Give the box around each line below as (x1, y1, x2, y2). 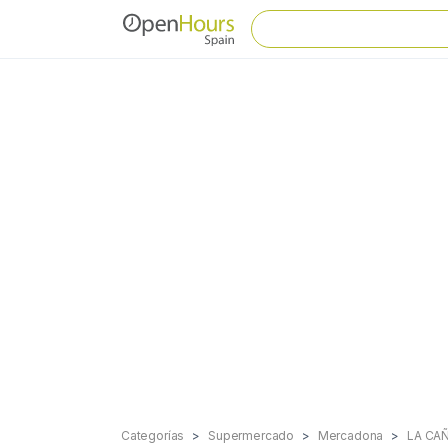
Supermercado (208, 428, 294, 443)
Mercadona (317, 428, 384, 443)
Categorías (121, 428, 185, 443)
